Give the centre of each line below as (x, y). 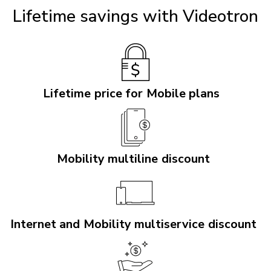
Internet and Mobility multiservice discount (133, 224)
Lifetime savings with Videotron (135, 16)
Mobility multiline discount (133, 158)
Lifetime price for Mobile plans (133, 93)
